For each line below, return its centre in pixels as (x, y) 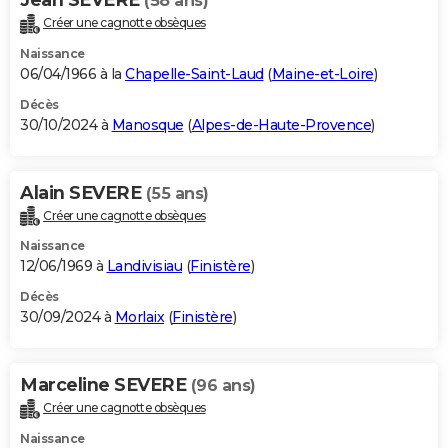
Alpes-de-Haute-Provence (281, 124)
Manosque (147, 124)
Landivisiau (144, 266)
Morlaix (139, 317)
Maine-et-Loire (322, 73)
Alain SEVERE (83, 192)
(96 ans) (223, 386)
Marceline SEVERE (105, 385)
